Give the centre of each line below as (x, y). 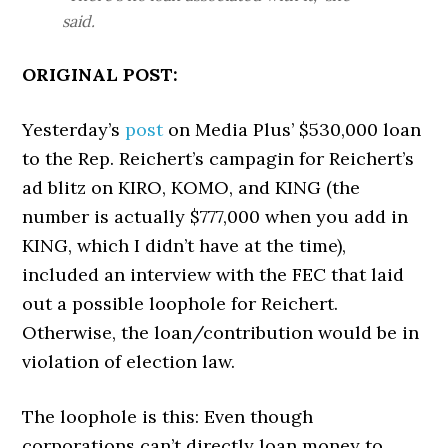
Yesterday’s (74, 129)
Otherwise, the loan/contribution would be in (221, 332)
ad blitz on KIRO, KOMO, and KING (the (191, 187)
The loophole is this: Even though (168, 416)
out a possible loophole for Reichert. (180, 303)
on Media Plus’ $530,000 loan (292, 129)
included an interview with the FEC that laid (213, 274)
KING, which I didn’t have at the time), (184, 245)
